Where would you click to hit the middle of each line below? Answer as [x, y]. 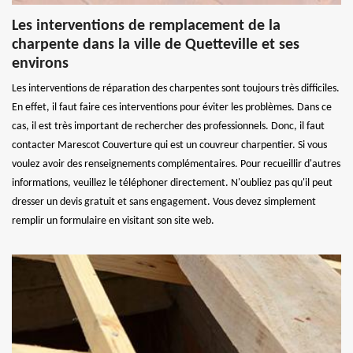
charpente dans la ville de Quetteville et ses [156, 45]
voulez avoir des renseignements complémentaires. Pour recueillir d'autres [176, 164]
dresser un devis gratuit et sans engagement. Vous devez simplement [164, 202]
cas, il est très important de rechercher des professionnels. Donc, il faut [168, 126]
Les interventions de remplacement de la [146, 26]
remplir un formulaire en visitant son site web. [113, 221]
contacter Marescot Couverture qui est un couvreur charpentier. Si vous [169, 145]
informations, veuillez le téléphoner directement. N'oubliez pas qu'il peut [172, 183]
